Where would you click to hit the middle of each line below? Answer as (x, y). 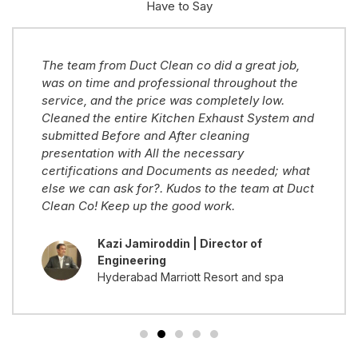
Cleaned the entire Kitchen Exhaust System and (178, 118)
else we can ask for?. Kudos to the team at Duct (178, 189)
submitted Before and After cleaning (145, 136)
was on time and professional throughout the (170, 83)
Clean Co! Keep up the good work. (138, 206)
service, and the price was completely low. (163, 101)
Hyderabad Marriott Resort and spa (191, 277)
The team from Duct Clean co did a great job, (171, 66)
